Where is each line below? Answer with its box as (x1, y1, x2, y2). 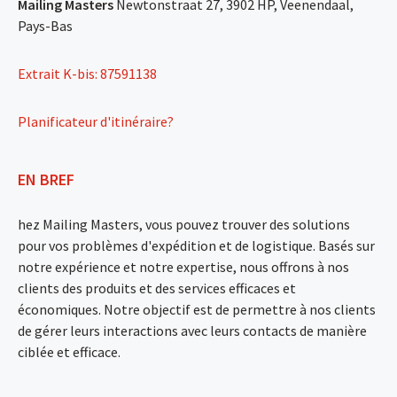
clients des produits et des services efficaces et (18, 278, 296, 297)
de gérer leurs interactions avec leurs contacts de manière (18, 321, 367, 339)
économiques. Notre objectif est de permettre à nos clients (18, 300, 376, 318)
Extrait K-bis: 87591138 (18, 64, 157, 82)
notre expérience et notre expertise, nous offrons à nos (18, 257, 349, 276)
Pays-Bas (18, 16, 73, 35)
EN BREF (18, 168, 74, 190)
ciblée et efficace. (18, 342, 121, 361)
